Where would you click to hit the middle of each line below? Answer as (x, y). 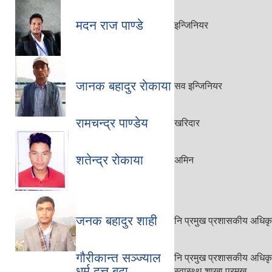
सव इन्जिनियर (198, 86)
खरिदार (187, 123)
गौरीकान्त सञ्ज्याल (118, 258)
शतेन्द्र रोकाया (110, 160)
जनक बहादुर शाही (117, 221)
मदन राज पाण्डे (110, 25)
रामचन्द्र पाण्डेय (112, 123)
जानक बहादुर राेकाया (124, 86)
